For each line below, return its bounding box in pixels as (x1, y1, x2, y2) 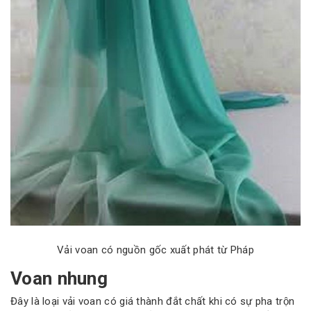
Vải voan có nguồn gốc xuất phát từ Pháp (57, 243, 254, 256)
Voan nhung (10, 267, 108, 289)
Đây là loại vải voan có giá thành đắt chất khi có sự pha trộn (10, 295, 295, 308)
